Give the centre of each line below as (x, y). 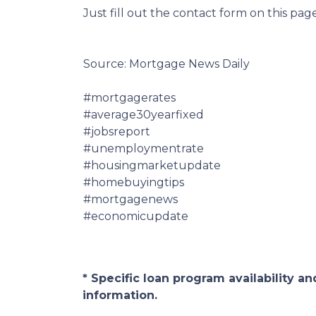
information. (120, 295)
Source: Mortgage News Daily (166, 64)
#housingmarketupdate (152, 165)
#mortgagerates (129, 98)
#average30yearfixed (144, 115)
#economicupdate (136, 216)
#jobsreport (117, 132)
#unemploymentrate (144, 148)
